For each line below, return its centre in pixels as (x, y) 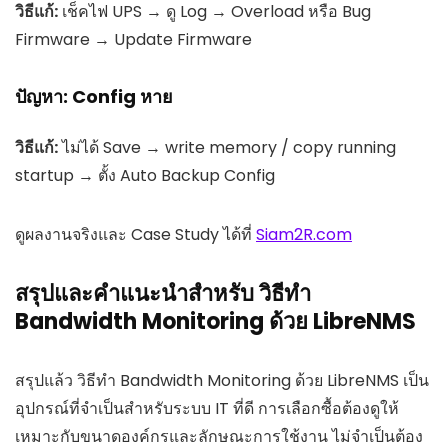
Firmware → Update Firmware (133, 39)
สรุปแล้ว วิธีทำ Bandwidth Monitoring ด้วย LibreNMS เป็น (222, 380)
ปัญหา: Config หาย (94, 96)
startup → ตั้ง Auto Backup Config (145, 175)
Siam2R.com (304, 234)
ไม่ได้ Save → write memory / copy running (227, 147)
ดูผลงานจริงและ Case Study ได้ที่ (135, 234)
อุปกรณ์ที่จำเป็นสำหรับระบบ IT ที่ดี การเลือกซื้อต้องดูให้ (207, 408)
